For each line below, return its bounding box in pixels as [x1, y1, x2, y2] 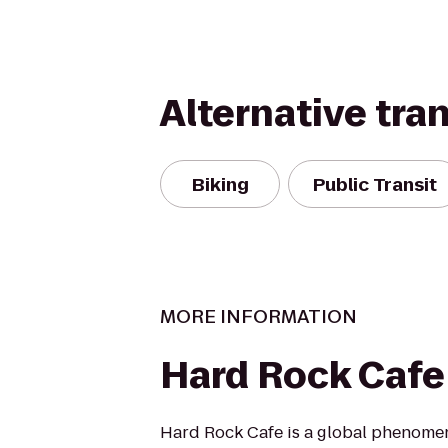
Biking [191, 171, 249, 197]
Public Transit [313, 171, 437, 197]
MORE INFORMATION [160, 304, 357, 329]
